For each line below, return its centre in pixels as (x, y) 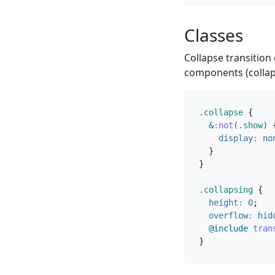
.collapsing (226, 189)
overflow (228, 215)
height (223, 202)
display (236, 138)
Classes (214, 35)
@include (228, 228)
